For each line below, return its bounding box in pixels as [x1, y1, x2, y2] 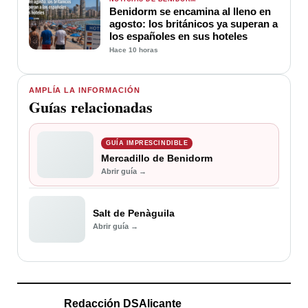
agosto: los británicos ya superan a [109, 17, 278, 30]
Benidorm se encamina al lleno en [109, 5, 271, 17]
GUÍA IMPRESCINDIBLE [106, 139, 188, 146]
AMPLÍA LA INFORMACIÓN [29, 85, 140, 94]
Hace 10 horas [109, 45, 158, 54]
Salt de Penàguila [93, 207, 175, 219]
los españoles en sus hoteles [109, 30, 247, 42]
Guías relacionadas [29, 95, 153, 118]
